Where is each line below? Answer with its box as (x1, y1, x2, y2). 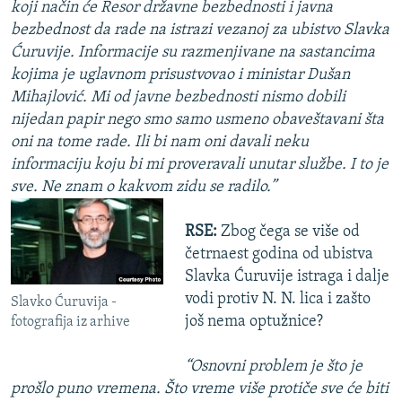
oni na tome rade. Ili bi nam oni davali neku (11, 134, 309, 152)
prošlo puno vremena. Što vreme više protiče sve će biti (11, 380, 389, 398)
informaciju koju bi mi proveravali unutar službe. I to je (11, 156, 389, 174)
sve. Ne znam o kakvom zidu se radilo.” (11, 179, 276, 197)
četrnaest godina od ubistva (184, 246, 373, 264)
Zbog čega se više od (220, 223, 360, 241)
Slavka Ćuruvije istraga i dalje (184, 268, 389, 286)
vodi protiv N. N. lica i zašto (184, 291, 371, 309)
